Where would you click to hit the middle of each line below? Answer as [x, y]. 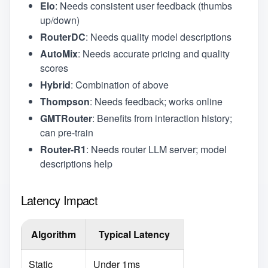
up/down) [60, 20]
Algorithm [53, 234]
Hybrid [55, 84]
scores [54, 68]
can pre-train [66, 132]
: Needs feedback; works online [156, 101]
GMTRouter [66, 118]
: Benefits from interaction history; [162, 118]
